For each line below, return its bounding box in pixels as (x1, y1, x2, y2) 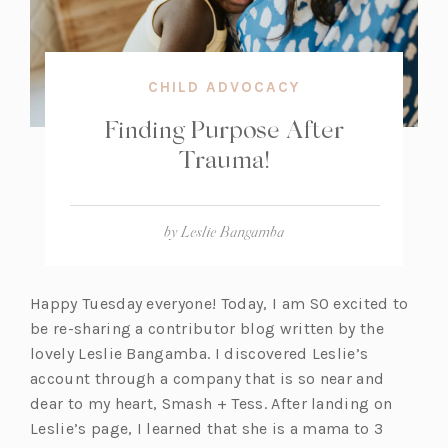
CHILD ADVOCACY (148, 78, 300, 96)
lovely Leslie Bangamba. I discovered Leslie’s (30, 344, 369, 364)
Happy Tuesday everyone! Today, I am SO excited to (30, 294, 409, 314)
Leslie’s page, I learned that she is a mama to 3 (30, 419, 384, 439)
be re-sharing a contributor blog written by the (30, 319, 385, 339)
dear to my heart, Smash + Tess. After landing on (30, 394, 393, 414)
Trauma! (178, 143, 270, 173)
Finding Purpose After (104, 113, 344, 143)
